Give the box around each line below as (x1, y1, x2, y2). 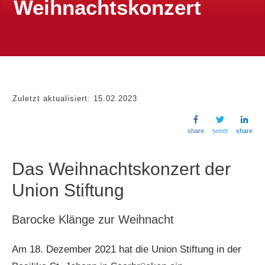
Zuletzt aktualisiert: (12, 94, 93, 104)
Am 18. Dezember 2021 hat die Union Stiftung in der (12, 244, 241, 256)
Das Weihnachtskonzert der (12, 159, 231, 179)
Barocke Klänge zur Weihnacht (12, 213, 174, 227)
